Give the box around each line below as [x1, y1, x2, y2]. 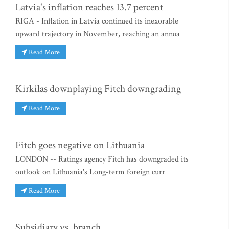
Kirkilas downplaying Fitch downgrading [15, 82, 181, 96]
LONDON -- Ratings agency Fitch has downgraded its [15, 154, 189, 165]
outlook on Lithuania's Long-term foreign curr [15, 167, 165, 178]
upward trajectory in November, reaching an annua [15, 28, 180, 39]
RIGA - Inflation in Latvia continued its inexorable [15, 15, 178, 27]
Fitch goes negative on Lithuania [15, 139, 145, 152]
